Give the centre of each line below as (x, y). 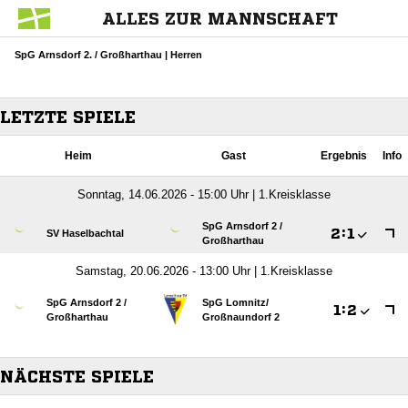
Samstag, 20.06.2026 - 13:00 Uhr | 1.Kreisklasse (204, 271)
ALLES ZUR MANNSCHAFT (219, 18)
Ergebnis (344, 156)
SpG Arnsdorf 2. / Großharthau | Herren (108, 55)
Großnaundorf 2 (241, 317)
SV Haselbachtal (85, 233)
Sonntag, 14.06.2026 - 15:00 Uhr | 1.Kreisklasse (204, 194)
